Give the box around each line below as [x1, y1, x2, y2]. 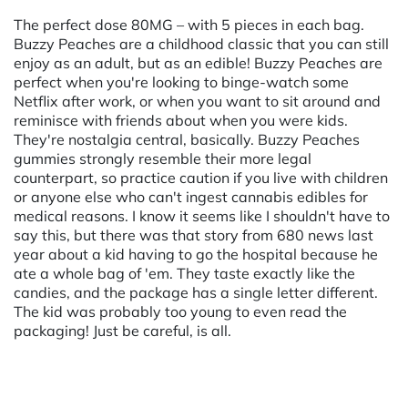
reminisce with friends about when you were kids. [14, 110, 348, 129]
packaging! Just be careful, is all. [14, 321, 239, 340]
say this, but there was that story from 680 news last [14, 225, 373, 244]
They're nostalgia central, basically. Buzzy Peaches [14, 129, 360, 148]
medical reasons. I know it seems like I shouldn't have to [14, 206, 390, 225]
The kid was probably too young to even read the [14, 301, 347, 321]
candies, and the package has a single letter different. [14, 282, 378, 301]
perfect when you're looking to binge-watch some [14, 72, 349, 91]
